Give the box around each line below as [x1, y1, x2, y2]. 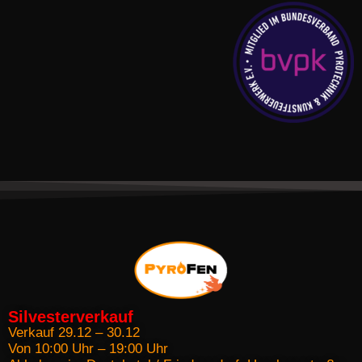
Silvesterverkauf [8, 308, 133, 326]
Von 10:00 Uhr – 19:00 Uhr [8, 341, 168, 357]
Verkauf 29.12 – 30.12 [8, 325, 140, 341]
